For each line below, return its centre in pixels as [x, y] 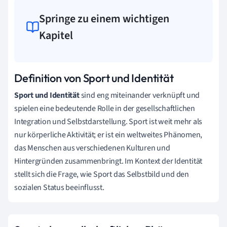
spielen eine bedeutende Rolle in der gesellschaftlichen [105, 108]
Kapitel [56, 35]
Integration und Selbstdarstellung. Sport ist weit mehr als [108, 121]
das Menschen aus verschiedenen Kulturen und [92, 148]
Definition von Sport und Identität [94, 78]
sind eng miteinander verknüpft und [140, 95]
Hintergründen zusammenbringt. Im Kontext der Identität [108, 161]
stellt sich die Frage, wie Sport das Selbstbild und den [102, 174]
